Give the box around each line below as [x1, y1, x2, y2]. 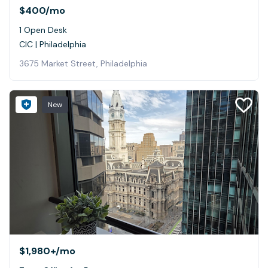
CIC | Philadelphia [19, 38, 86, 50]
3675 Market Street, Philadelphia [19, 57, 147, 69]
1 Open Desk [19, 24, 67, 35]
